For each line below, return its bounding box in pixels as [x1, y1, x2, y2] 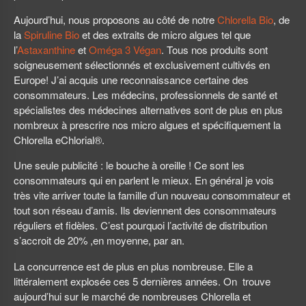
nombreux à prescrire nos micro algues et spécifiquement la [14, 117, 281, 133]
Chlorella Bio [217, 12, 273, 27]
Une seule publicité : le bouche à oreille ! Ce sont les [14, 158, 245, 173]
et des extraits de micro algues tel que [79, 27, 251, 42]
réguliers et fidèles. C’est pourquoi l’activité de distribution [14, 218, 267, 233]
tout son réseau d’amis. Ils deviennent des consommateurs [14, 203, 277, 218]
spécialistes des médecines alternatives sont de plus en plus [14, 102, 283, 117]
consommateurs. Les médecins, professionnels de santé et [14, 87, 277, 102]
